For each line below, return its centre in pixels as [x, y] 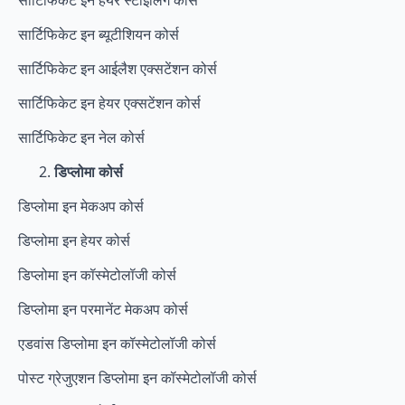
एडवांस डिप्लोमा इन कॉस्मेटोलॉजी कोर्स [117, 344]
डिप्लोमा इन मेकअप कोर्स [81, 207]
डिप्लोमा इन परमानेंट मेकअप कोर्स [103, 310]
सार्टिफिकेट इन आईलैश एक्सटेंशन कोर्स [118, 69]
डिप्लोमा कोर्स [89, 172]
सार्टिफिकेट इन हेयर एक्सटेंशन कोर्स [109, 104]
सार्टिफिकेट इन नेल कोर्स [81, 138]
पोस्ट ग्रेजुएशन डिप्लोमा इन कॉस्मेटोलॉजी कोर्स [137, 378]
